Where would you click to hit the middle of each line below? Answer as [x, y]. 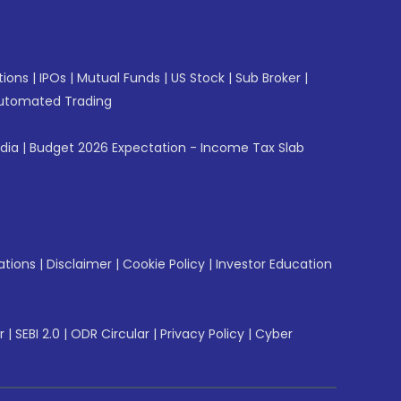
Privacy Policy [202, 334]
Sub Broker [268, 78]
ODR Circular [110, 334]
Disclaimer [79, 264]
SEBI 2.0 [38, 334]
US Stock [198, 78]
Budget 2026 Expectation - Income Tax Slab [167, 148]
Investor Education [274, 264]
